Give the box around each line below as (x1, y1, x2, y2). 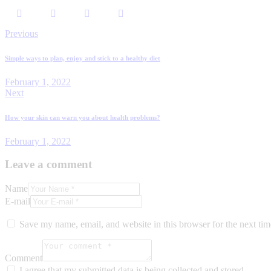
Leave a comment (5, 158, 92, 171)
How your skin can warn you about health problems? (5, 113, 160, 121)
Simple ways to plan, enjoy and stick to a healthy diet (5, 54, 160, 62)
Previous (5, 28, 38, 39)
